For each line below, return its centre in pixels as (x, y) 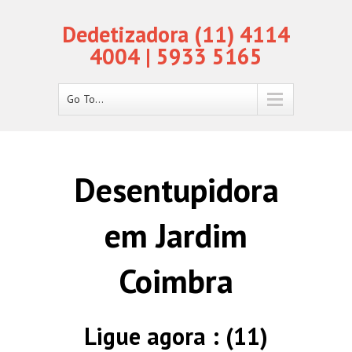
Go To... (85, 99)
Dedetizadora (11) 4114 (176, 34)
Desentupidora (176, 190)
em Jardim (176, 235)
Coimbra (176, 281)
